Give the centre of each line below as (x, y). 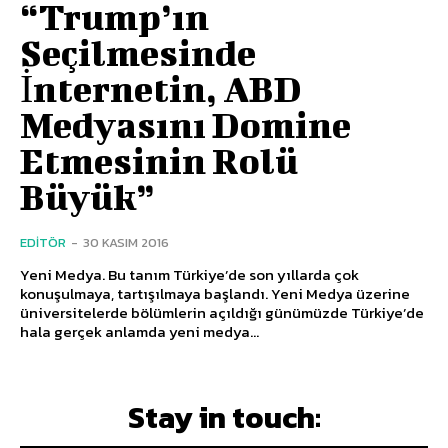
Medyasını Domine (185, 123)
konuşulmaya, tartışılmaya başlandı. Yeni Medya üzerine (215, 293)
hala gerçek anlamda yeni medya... (139, 331)
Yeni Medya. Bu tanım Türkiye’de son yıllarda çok (189, 274)
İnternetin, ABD (161, 87)
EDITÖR (43, 242)
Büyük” (87, 195)
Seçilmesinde (138, 51)
